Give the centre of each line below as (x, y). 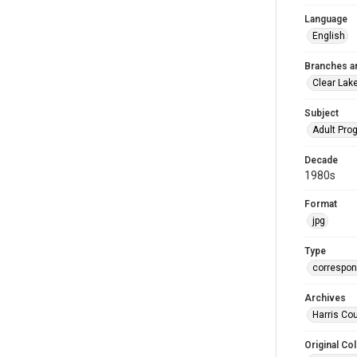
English (329, 36)
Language (326, 19)
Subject (322, 113)
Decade (321, 160)
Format (321, 204)
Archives (325, 298)
